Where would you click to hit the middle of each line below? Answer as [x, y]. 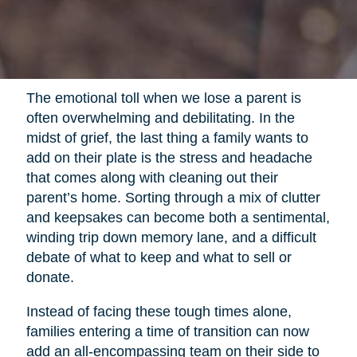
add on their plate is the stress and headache [169, 158]
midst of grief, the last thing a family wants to [167, 138]
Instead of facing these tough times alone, [159, 312]
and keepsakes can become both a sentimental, [178, 218]
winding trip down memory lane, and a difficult [171, 238]
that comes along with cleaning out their [152, 178]
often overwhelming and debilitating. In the [160, 118]
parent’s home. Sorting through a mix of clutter [173, 198]
